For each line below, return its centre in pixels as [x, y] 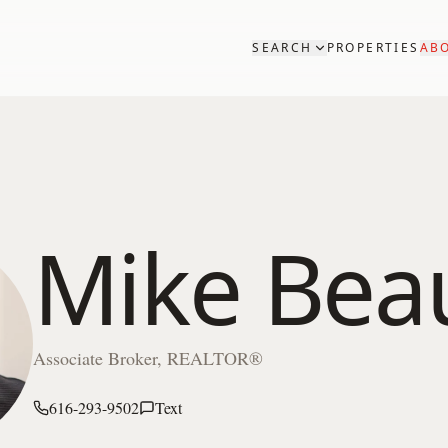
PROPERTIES [373, 47]
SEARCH [282, 47]
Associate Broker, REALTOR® [147, 358]
